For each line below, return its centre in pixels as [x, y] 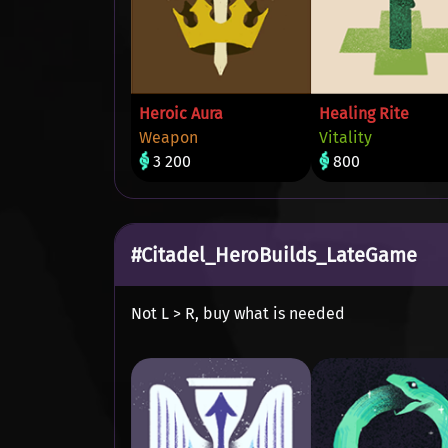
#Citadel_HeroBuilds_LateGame [274, 255]
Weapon [168, 137]
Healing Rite [364, 113]
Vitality [345, 137]
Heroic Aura [181, 113]
